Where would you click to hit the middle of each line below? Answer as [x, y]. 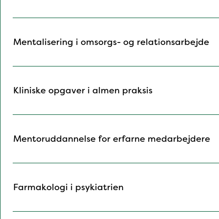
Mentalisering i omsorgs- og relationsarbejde [111, 42]
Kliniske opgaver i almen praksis [83, 91]
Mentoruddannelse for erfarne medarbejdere [112, 139]
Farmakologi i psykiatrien [68, 187]
